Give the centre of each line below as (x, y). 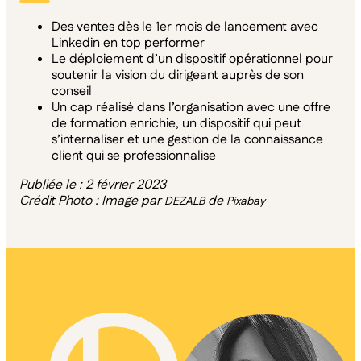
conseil (72, 91)
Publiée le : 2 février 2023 (93, 185)
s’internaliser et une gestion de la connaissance (187, 139)
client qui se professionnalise (134, 156)
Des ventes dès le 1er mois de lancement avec (185, 27)
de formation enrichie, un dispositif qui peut (176, 123)
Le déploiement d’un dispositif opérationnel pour (192, 59)
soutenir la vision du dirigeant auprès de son (178, 75)
